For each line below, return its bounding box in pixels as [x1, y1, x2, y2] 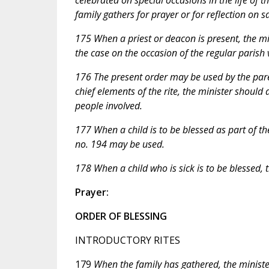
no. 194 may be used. [74, 137, 165, 151]
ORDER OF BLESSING [74, 209, 167, 223]
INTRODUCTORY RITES [74, 233, 180, 247]
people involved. [74, 98, 142, 112]
